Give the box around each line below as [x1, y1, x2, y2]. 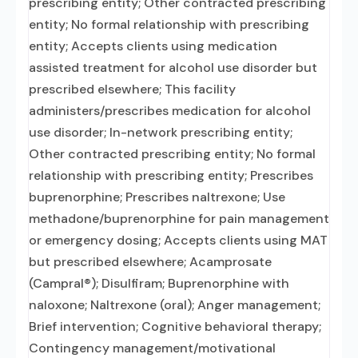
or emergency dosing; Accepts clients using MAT [29, 232, 328, 249]
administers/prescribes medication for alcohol [29, 102, 311, 119]
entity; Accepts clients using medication [29, 38, 277, 54]
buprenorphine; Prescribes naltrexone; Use [29, 189, 285, 205]
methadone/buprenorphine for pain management [29, 210, 329, 227]
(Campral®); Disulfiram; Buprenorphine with [29, 275, 289, 292]
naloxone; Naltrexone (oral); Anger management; [29, 296, 320, 313]
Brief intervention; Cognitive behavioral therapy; [29, 318, 321, 335]
